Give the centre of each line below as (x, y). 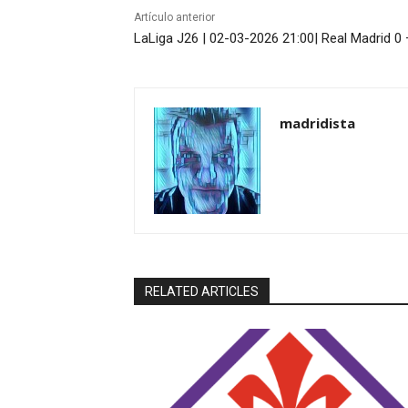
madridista (317, 122)
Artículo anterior (174, 17)
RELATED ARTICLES (202, 291)
